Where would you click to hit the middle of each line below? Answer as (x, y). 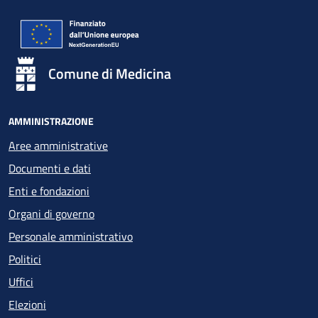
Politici (25, 259)
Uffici (21, 282)
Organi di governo (51, 214)
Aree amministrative (58, 146)
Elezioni (27, 305)
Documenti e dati (50, 169)
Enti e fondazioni (49, 191)
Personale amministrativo (71, 237)
